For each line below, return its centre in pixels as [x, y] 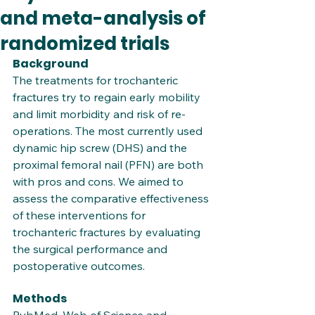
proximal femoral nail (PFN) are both [109, 165]
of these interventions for [81, 215]
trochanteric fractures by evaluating [108, 232]
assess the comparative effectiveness [112, 198]
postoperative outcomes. [79, 266]
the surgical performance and [91, 249]
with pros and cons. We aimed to [99, 181]
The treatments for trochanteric [97, 80]
